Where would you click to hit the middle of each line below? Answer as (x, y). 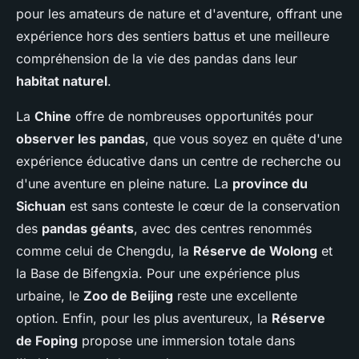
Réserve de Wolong (255, 251)
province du (270, 184)
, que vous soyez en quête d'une (244, 139)
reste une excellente (235, 296)
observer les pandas (81, 139)
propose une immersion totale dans (186, 341)
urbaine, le (50, 296)
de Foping (47, 341)
